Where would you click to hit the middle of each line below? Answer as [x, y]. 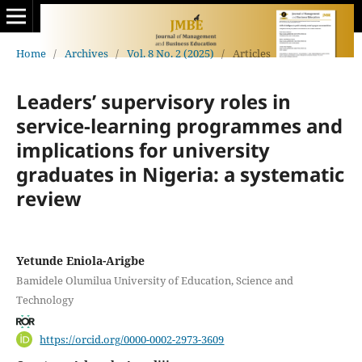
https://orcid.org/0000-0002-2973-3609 [132, 339]
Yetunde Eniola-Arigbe [80, 260]
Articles [251, 53]
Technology [44, 299]
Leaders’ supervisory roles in [153, 101]
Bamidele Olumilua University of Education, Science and [154, 280]
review [48, 198]
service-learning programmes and [179, 125]
